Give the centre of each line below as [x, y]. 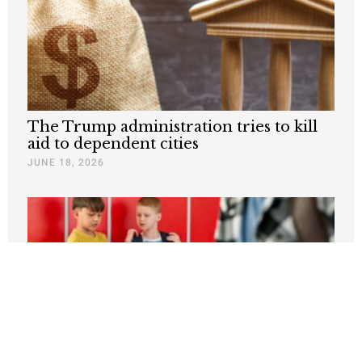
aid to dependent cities [113, 144]
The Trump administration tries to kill [173, 127]
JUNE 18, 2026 [66, 163]
